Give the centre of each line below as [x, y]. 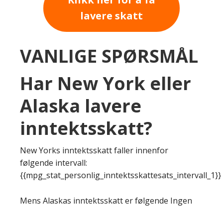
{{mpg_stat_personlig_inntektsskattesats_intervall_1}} [120, 175]
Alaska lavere [81, 106]
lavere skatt [111, 16]
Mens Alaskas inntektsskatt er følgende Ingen [106, 200]
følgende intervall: [54, 163]
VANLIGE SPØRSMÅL [109, 56]
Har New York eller [106, 83]
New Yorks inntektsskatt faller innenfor [94, 150]
